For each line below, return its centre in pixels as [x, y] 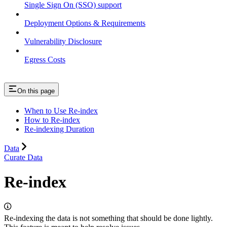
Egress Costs [45, 59]
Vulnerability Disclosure [63, 41]
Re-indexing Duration [59, 129]
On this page [36, 91]
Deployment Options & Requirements [85, 23]
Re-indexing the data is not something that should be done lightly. [108, 218]
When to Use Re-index [61, 110]
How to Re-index [52, 120]
